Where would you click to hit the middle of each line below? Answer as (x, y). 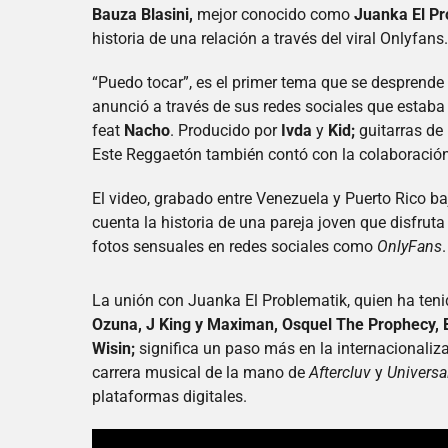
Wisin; (113, 348)
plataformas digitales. (169, 396)
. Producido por (225, 130)
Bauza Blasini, (142, 14)
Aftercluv (340, 372)
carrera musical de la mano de (200, 372)
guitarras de (401, 130)
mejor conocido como (273, 14)
